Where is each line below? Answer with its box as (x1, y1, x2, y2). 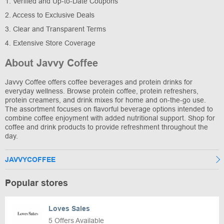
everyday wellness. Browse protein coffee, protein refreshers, (5, 86, 198, 95)
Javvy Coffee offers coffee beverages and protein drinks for (5, 77, 192, 86)
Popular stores (5, 177, 68, 188)
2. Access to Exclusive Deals (5, 10, 94, 19)
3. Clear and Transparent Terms (5, 24, 106, 33)
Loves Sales (48, 204, 90, 212)
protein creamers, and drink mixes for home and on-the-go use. (5, 95, 206, 104)
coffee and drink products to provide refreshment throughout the (5, 122, 208, 131)
